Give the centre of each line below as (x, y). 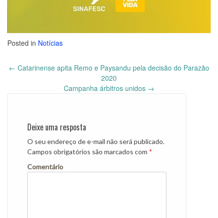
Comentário (45, 166)
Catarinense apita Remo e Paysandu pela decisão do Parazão (112, 67)
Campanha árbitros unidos (106, 88)
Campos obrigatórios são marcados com (88, 151)
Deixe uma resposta (57, 127)
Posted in (23, 43)
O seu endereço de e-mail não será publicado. (96, 141)
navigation (26, 88)
